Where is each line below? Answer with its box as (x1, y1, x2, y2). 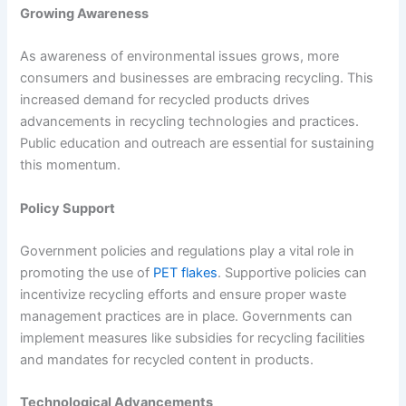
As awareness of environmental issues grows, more (20, 48, 340, 65)
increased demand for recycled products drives (20, 92, 311, 109)
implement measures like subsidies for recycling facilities (20, 329, 366, 346)
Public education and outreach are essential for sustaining (20, 135, 375, 152)
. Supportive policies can (217, 264, 368, 281)
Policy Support (20, 199, 116, 217)
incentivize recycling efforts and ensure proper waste (20, 285, 347, 303)
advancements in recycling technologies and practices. (20, 113, 360, 130)
